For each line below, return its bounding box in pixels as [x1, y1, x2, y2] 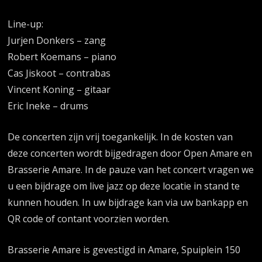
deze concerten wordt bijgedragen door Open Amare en [8, 147, 253, 160]
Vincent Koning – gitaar [8, 83, 111, 96]
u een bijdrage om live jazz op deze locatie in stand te [8, 180, 240, 193]
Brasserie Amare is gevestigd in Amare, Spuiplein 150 [8, 243, 241, 257]
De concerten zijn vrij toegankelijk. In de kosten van [8, 130, 233, 144]
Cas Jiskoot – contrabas [8, 67, 111, 80]
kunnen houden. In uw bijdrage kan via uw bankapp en [8, 196, 249, 209]
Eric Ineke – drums [8, 99, 89, 113]
